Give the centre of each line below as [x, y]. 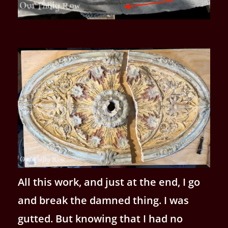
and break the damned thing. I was [103, 200]
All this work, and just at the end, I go [109, 182]
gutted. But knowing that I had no [100, 218]
